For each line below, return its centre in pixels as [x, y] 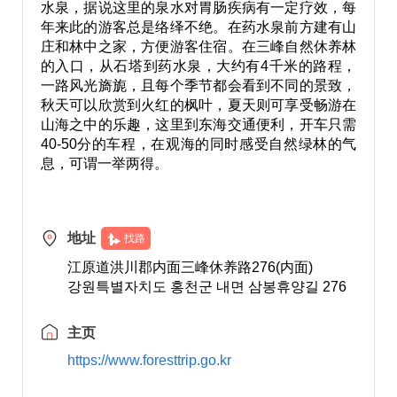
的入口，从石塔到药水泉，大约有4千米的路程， [198, 66]
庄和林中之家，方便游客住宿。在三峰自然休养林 [198, 47]
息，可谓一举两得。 [104, 163]
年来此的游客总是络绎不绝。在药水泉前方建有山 [198, 27]
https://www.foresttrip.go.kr [149, 360]
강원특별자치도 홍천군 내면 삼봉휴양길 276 [206, 287]
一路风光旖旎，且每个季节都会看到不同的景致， [198, 86]
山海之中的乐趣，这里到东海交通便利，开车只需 [198, 125]
